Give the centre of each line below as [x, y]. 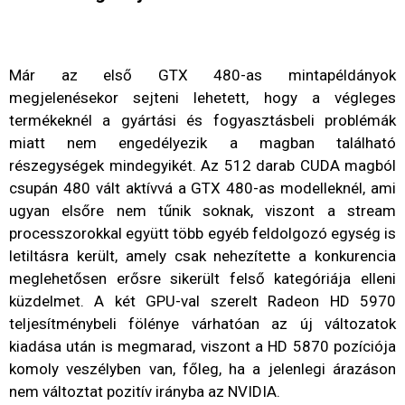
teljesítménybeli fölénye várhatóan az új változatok [202, 323]
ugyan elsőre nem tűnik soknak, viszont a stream [202, 210]
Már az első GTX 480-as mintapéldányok [202, 75]
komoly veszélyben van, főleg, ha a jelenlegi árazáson [202, 368]
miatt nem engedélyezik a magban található [202, 142]
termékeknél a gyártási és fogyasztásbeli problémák [202, 120]
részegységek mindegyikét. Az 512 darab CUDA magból [202, 165]
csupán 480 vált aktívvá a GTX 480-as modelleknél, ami [202, 188]
